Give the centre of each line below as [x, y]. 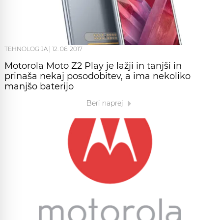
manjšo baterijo [39, 86]
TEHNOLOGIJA [26, 49]
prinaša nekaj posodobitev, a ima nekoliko [97, 76]
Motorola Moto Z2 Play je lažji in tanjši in [93, 66]
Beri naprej [106, 103]
